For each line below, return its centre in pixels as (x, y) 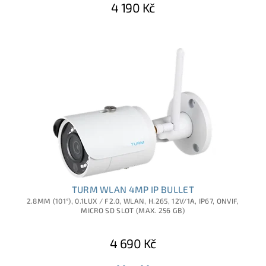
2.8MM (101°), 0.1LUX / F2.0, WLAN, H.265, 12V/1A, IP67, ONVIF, (133, 201)
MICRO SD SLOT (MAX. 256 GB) (133, 210)
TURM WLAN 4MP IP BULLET (133, 190)
